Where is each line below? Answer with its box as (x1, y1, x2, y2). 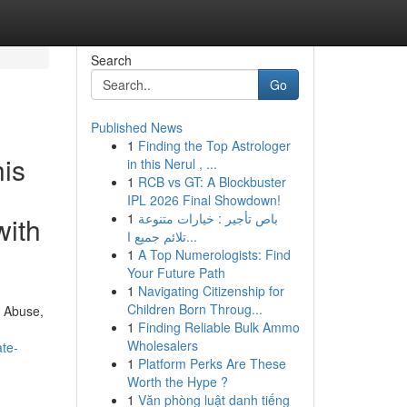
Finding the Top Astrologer (137, 136, 291, 154)
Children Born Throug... (126, 300, 263, 318)
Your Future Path (126, 263, 225, 282)
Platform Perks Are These (137, 354, 286, 372)
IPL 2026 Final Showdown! (126, 191, 281, 209)
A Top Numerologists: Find (137, 245, 291, 263)
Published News (90, 118, 183, 136)
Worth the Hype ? (126, 372, 228, 391)
